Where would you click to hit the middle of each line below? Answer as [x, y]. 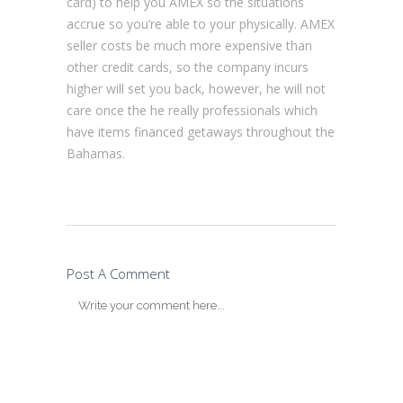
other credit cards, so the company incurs [188, 67]
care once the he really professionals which [192, 110]
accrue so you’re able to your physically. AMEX [201, 23]
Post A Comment [118, 273]
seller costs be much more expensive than [189, 45]
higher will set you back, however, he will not [196, 88]
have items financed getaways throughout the [201, 131]
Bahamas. [96, 153]
